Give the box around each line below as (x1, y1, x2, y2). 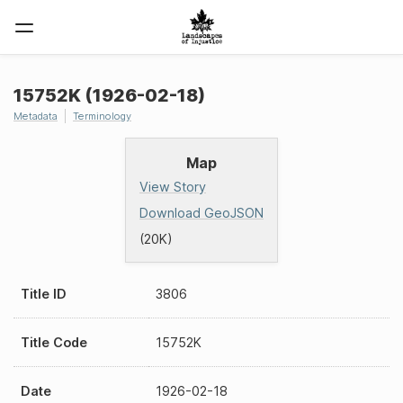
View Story (139, 179, 206, 194)
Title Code (21, 335, 87, 350)
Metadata (13, 110, 58, 122)
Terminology (73, 110, 131, 122)
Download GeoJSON (139, 205, 264, 220)
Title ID (21, 286, 67, 301)
